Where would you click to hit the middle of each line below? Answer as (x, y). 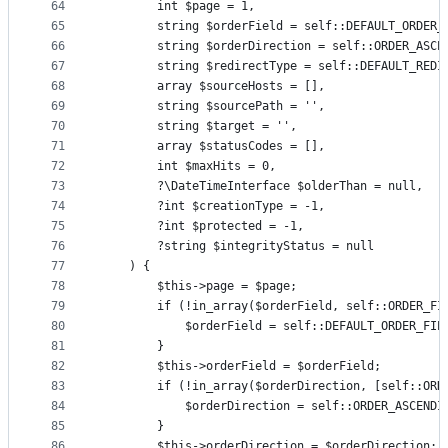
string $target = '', (199, 126)
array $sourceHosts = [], (213, 86)
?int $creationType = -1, (213, 206)
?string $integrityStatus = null (237, 246)
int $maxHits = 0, (188, 166)
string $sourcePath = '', (213, 106)
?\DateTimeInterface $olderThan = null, (262, 186)
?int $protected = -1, (202, 226)
